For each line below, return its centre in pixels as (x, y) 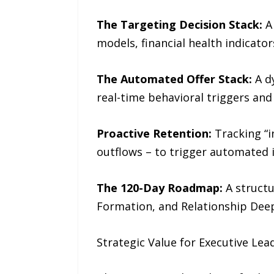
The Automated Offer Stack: (174, 79)
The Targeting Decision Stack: (179, 25)
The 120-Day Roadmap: (161, 187)
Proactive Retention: (154, 134)
